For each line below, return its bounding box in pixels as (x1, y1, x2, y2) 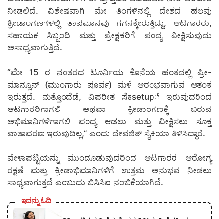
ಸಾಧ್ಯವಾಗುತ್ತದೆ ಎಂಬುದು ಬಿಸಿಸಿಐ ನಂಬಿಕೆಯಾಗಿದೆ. (7, 177, 163, 188)
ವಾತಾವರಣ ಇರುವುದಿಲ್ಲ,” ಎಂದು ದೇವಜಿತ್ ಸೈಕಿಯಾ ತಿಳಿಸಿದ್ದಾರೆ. (7, 128, 205, 138)
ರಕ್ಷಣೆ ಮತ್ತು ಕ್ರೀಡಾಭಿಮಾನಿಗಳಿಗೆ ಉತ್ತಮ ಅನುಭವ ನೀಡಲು (7, 165, 212, 175)
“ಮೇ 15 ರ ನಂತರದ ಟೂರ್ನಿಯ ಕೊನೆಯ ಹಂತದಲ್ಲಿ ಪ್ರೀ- (7, 67, 212, 77)
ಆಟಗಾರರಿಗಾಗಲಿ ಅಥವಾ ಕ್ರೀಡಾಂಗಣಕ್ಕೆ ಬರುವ (7, 104, 212, 114)
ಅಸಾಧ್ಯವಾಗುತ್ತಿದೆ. (7, 43, 62, 53)
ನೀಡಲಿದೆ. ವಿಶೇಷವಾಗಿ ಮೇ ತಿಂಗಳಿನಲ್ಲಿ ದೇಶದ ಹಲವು (7, 6, 212, 16)
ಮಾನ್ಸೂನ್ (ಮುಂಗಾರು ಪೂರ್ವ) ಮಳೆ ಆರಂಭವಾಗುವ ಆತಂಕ (7, 79, 212, 89)
